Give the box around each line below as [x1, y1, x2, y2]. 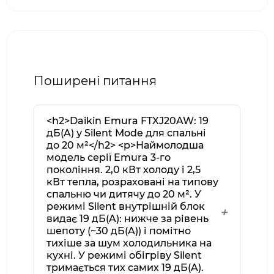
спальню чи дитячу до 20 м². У [46, 188, 201, 200]
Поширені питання [34, 73, 157, 88]
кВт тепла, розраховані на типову [46, 176, 218, 188]
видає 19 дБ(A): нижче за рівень [46, 213, 209, 224]
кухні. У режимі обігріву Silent [46, 250, 202, 261]
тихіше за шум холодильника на [46, 237, 212, 249]
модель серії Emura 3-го [46, 152, 171, 163]
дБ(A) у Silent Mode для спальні [46, 127, 206, 139]
